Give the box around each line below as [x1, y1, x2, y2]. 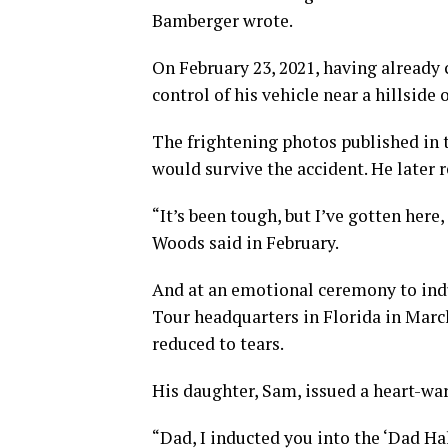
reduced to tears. [152, 331, 284, 355]
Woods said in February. [152, 230, 339, 254]
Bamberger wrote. [152, 8, 293, 32]
